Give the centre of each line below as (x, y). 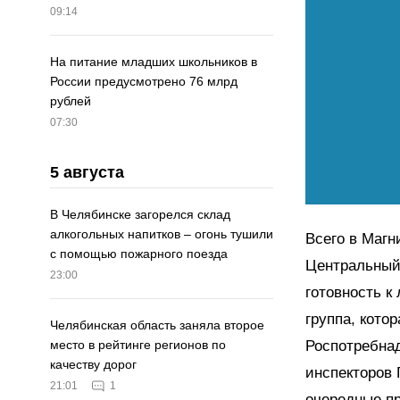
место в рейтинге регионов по (138, 345)
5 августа (87, 173)
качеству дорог (93, 365)
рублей (71, 101)
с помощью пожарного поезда (139, 254)
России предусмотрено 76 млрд (144, 82)
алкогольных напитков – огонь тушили (162, 234)
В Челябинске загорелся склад (140, 215)
